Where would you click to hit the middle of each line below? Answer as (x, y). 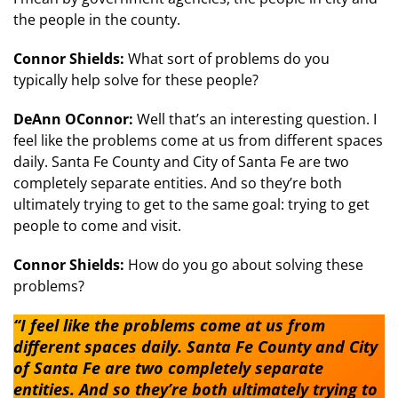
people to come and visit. (97, 225)
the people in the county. (97, 19)
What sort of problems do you (229, 58)
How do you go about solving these (246, 264)
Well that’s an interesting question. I (257, 119)
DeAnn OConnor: (75, 119)
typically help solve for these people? (136, 80)
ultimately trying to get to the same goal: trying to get (191, 204)
